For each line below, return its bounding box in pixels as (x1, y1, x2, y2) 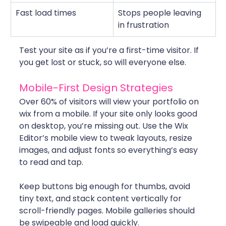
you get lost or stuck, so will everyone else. (19, 56, 186, 69)
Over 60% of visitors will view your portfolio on (19, 96, 201, 108)
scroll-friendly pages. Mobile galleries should (19, 205, 197, 217)
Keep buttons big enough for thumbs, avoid (19, 181, 192, 193)
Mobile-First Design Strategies (19, 81, 173, 95)
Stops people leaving (118, 7, 203, 19)
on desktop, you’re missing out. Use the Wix (19, 120, 190, 132)
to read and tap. (19, 156, 83, 168)
